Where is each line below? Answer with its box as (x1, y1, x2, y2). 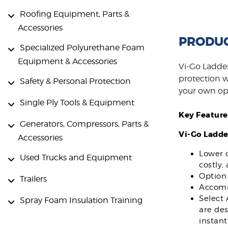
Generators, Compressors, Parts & (20, 119, 149, 129)
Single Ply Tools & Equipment (20, 97, 134, 107)
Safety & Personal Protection (20, 76, 131, 86)
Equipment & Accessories (18, 56, 117, 66)
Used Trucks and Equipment (20, 152, 132, 162)
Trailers (20, 174, 47, 184)
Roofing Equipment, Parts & (20, 9, 129, 19)
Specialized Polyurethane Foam (20, 43, 145, 52)
